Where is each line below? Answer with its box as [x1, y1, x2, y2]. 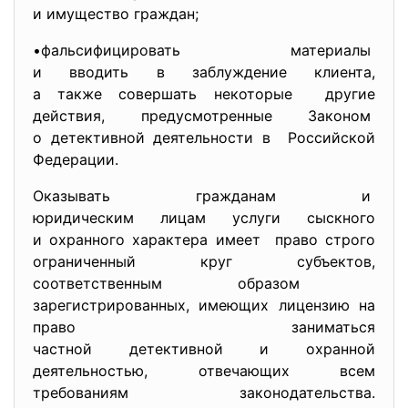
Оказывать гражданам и [33, 187, 375, 205]
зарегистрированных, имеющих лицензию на [33, 296, 375, 314]
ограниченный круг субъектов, [33, 252, 375, 270]
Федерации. [33, 150, 118, 168]
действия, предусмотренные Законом [33, 107, 375, 125]
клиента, [314, 63, 375, 81]
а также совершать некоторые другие [33, 85, 375, 103]
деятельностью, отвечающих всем [33, 362, 375, 380]
